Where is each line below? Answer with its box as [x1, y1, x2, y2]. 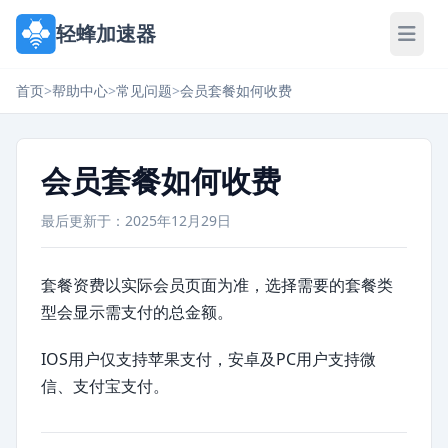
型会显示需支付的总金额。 [41, 301, 233, 323]
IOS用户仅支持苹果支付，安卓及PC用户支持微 [41, 348, 376, 370]
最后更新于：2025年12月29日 [41, 211, 231, 230]
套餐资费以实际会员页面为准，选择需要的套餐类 [41, 274, 393, 296]
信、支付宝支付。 [41, 375, 169, 397]
